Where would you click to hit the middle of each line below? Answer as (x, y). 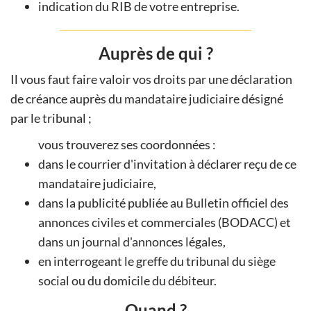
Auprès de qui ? (155, 53)
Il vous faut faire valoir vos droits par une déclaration (151, 79)
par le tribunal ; (51, 118)
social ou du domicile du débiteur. (127, 280)
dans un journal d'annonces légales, (132, 241)
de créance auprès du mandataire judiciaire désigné (147, 98)
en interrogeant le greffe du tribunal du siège (157, 261)
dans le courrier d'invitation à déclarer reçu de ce (167, 163)
